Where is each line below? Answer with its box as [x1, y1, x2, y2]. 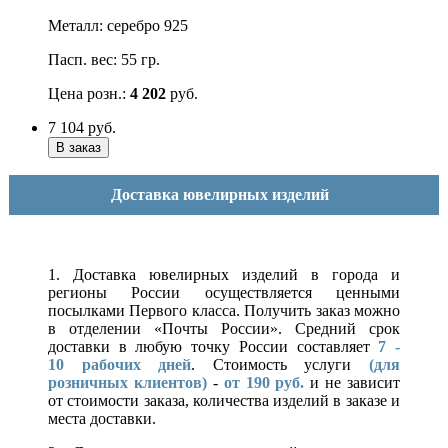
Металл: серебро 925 [48, 16, 188, 34]
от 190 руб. [223, 373, 305, 391]
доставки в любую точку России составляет [48, 337, 379, 355]
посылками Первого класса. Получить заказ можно [48, 301, 400, 319]
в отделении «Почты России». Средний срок [48, 319, 400, 337]
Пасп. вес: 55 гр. [48, 50, 160, 68]
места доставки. [48, 409, 156, 427]
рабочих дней [64, 355, 192, 373]
